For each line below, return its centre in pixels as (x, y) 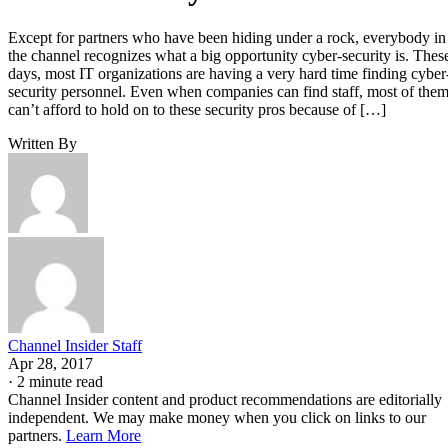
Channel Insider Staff (75, 345)
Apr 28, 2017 (50, 363)
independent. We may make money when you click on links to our (217, 417)
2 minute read (60, 381)
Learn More (103, 435)
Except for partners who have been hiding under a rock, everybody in (227, 37)
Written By (42, 143)
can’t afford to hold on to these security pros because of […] (197, 109)
